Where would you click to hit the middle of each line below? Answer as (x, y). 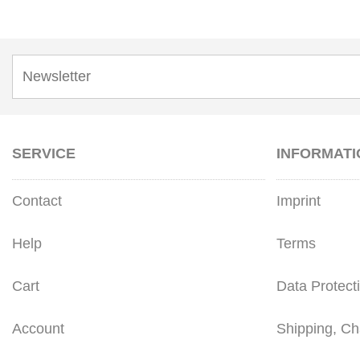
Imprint (298, 201)
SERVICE (44, 154)
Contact (37, 201)
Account (38, 329)
